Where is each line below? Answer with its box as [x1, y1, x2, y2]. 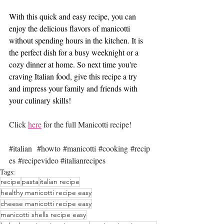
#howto [37, 143, 60, 154]
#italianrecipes [60, 155, 105, 166]
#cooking [98, 143, 128, 154]
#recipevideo [18, 155, 58, 166]
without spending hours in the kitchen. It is [9, 35, 145, 46]
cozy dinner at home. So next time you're [9, 59, 139, 70]
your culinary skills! [9, 95, 71, 106]
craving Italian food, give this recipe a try [9, 71, 139, 82]
